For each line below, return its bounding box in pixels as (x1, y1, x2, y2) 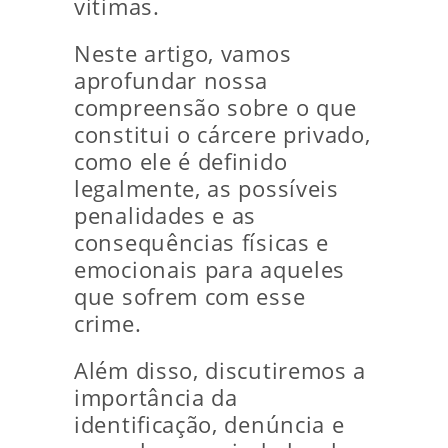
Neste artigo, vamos (74, 39, 292, 68)
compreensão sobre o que (74, 93, 358, 122)
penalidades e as (74, 201, 257, 230)
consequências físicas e (74, 228, 330, 257)
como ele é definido (74, 147, 288, 176)
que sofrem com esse (74, 282, 306, 311)
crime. (74, 309, 142, 338)
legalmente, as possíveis (74, 174, 339, 203)
